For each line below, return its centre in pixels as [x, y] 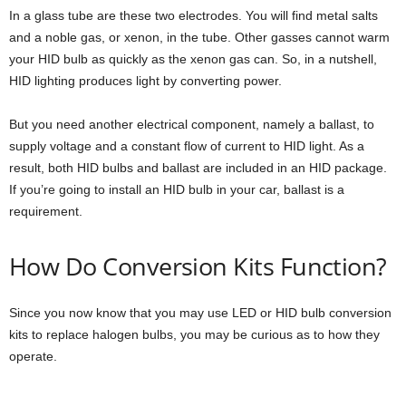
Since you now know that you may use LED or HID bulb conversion [200, 313]
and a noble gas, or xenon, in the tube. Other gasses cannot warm [199, 38]
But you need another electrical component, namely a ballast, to [192, 125]
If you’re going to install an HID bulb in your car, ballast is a [177, 190]
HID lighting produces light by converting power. [145, 81]
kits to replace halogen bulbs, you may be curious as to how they [194, 335]
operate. [33, 357]
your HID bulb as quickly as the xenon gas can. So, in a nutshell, [193, 59]
